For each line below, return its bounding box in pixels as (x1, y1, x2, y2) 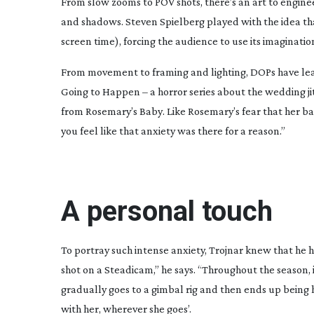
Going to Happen (61, 86, 140, 97)
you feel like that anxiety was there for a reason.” (61, 125, 285, 137)
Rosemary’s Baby (86, 105, 163, 117)
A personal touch (61, 195, 273, 228)
